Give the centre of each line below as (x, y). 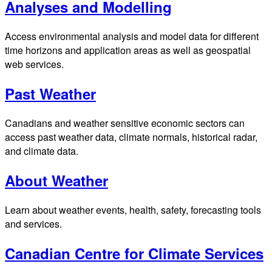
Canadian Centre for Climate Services (134, 253)
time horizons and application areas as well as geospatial (128, 50)
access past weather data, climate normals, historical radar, (131, 137)
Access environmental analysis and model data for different (132, 36)
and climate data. (42, 151)
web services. (34, 64)
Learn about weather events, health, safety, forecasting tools (133, 209)
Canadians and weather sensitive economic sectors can (125, 123)
